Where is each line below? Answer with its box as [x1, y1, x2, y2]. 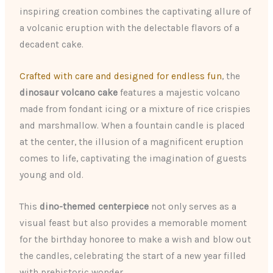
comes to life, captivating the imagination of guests [19, 152, 247, 164]
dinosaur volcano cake [19, 87, 118, 98]
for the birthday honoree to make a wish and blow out [19, 233, 252, 245]
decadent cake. [19, 38, 84, 50]
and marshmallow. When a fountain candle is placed [19, 119, 246, 131]
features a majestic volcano [118, 87, 241, 98]
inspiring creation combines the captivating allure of [19, 5, 252, 17]
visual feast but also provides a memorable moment [19, 217, 247, 229]
